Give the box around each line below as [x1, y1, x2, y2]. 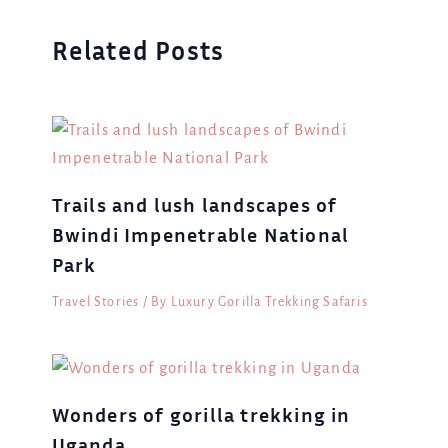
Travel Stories [51, 295, 140, 310]
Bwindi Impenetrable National [51, 222, 350, 247]
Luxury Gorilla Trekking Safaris [170, 295, 368, 310]
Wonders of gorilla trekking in [51, 401, 351, 426]
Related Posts [51, 34, 225, 66]
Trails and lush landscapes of [51, 192, 338, 217]
